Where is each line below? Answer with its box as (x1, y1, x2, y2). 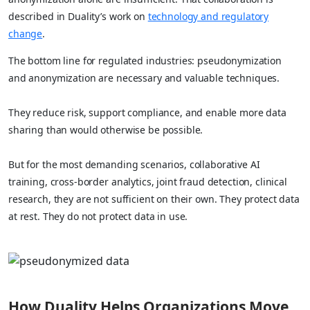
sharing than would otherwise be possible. (8, 122, 203, 136)
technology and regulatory (147, 9, 269, 23)
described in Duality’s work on (8, 9, 148, 23)
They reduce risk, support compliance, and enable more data (8, 105, 286, 119)
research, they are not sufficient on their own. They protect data (8, 192, 300, 206)
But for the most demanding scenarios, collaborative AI (8, 157, 260, 171)
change (8, 26, 43, 40)
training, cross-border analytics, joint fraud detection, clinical (8, 174, 287, 188)
